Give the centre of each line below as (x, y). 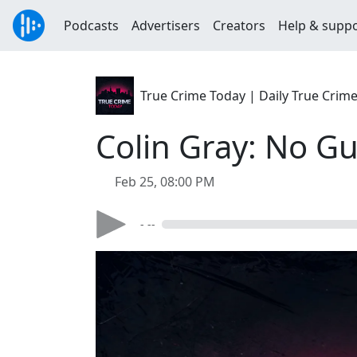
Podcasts (91, 25)
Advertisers (166, 25)
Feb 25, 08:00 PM (165, 182)
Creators (239, 25)
